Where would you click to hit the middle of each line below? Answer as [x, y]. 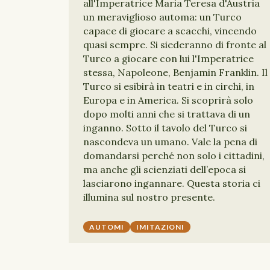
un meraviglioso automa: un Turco [162, 17]
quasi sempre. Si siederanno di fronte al [175, 45]
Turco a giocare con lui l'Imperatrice [168, 58]
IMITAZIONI [160, 227]
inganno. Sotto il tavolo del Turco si [165, 128]
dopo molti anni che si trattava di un [167, 114]
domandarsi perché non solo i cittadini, [174, 155]
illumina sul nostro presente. [149, 197]
